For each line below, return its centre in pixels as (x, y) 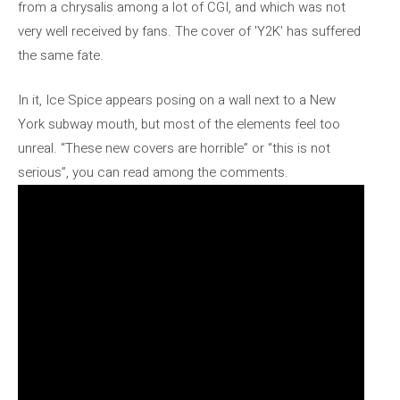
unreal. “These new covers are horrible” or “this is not (174, 148)
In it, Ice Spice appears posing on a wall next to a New (177, 100)
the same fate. (61, 55)
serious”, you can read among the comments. (153, 172)
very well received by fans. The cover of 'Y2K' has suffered (189, 31)
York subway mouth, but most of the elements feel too (179, 124)
